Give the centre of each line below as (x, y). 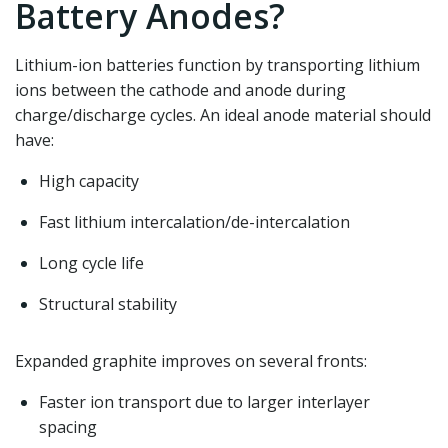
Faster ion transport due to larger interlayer (204, 402)
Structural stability (108, 304)
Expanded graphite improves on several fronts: (191, 361)
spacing (68, 427)
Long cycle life (91, 263)
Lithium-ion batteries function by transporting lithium (217, 65)
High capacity (89, 181)
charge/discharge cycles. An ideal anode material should (223, 115)
